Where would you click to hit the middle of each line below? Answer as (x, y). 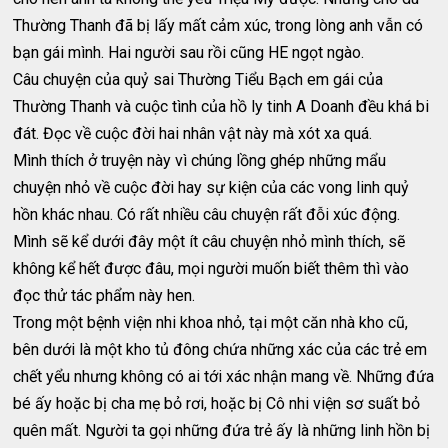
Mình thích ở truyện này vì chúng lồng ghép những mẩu (200, 160)
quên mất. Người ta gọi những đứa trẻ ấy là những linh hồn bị (222, 430)
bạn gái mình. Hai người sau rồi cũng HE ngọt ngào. (189, 52)
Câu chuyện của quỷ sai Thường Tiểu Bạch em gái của (198, 79)
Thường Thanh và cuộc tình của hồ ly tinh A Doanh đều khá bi (221, 106)
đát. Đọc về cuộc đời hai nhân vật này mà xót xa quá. (193, 133)
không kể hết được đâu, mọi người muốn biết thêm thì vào (211, 268)
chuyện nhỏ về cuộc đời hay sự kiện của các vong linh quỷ (211, 187)
